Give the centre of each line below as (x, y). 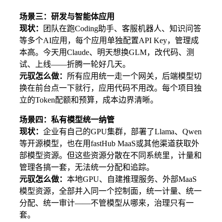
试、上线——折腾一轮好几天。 (75, 64)
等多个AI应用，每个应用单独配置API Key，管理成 (109, 41)
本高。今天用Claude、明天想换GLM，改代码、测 (107, 53)
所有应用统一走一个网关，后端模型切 (134, 76)
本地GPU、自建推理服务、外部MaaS (132, 179)
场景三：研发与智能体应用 (67, 17)
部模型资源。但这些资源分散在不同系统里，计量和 (111, 156)
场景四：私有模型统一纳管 (67, 120)
